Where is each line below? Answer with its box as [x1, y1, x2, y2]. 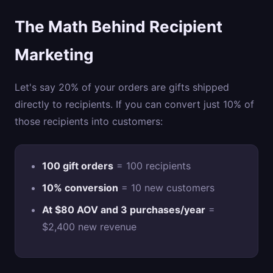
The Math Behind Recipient [15, 17, 222, 36]
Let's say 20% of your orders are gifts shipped [15, 81, 229, 93]
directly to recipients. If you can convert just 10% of [15, 98, 254, 110]
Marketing [15, 45, 93, 64]
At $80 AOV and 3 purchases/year [42, 204, 205, 216]
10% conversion [42, 182, 118, 194]
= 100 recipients [113, 160, 191, 172]
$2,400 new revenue [42, 221, 136, 233]
